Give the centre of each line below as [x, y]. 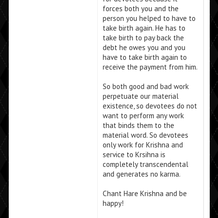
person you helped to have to [149, 18]
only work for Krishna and [143, 145]
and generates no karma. [141, 174]
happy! [113, 203]
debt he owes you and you [144, 48]
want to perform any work [143, 116]
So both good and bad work [145, 87]
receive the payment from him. [150, 67]
